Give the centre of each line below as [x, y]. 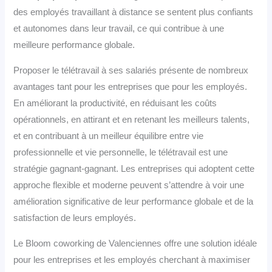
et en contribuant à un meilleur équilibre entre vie [109, 136]
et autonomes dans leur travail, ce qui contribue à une [119, 29]
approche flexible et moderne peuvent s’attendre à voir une [129, 185]
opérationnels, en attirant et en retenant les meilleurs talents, [132, 119]
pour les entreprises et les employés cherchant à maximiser [132, 260]
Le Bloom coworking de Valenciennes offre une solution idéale [135, 243]
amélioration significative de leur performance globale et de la [134, 201]
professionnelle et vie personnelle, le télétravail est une [121, 152]
